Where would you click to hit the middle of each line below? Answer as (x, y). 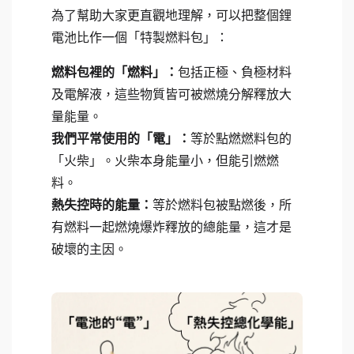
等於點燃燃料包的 (241, 139)
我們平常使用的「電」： (121, 139)
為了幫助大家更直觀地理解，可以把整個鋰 (171, 16)
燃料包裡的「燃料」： (115, 73)
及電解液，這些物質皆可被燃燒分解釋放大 (171, 95)
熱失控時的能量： (102, 205)
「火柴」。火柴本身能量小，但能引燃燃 (165, 161)
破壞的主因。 (89, 250)
